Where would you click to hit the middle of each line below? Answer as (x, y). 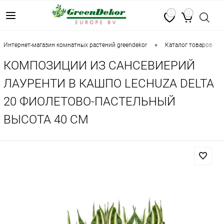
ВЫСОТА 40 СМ (46, 119)
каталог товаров (191, 45)
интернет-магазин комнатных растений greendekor (77, 45)
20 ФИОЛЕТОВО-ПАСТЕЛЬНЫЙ (89, 101)
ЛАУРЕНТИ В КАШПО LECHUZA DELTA (109, 83)
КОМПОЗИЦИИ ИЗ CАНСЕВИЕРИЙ (99, 65)
